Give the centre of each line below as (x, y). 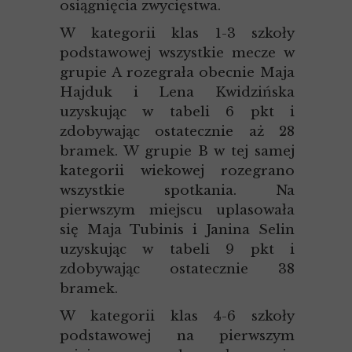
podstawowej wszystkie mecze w (177, 53)
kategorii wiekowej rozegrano (177, 171)
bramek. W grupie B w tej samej (177, 151)
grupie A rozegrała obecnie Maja (177, 73)
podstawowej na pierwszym (177, 336)
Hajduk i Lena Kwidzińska (177, 92)
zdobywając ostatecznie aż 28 (177, 132)
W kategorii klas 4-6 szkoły (177, 316)
